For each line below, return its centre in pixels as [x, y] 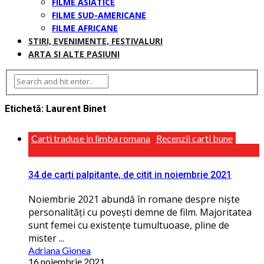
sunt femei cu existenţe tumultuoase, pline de [129, 225]
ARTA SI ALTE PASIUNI [74, 54]
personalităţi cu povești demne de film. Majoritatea [140, 212]
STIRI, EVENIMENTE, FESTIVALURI [95, 41]
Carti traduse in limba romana [91, 138]
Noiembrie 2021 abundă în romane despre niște [134, 199]
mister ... [46, 238]
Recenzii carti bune [194, 138]
